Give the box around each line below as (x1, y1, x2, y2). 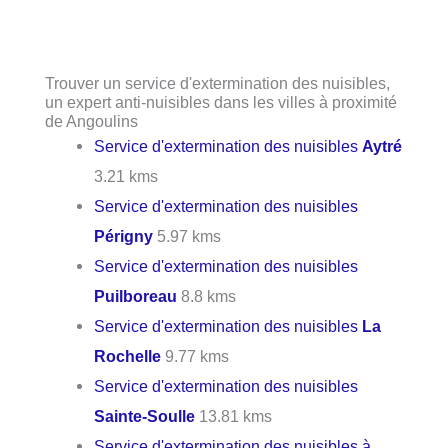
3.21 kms (94, 167, 159, 186)
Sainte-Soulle (94, 407, 196, 426)
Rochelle (94, 347, 162, 366)
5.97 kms (153, 227, 222, 246)
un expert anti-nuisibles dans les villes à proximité (45, 93, 397, 112)
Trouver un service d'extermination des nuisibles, (45, 74, 390, 93)
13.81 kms (195, 407, 273, 426)
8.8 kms (177, 287, 237, 306)
